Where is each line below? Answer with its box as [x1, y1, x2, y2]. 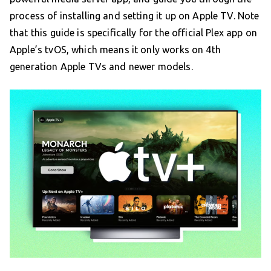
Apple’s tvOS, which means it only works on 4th [10, 44, 221, 55]
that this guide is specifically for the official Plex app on [10, 27, 257, 38]
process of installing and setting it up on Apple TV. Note [10, 10, 260, 21]
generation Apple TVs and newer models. [10, 60, 193, 72]
